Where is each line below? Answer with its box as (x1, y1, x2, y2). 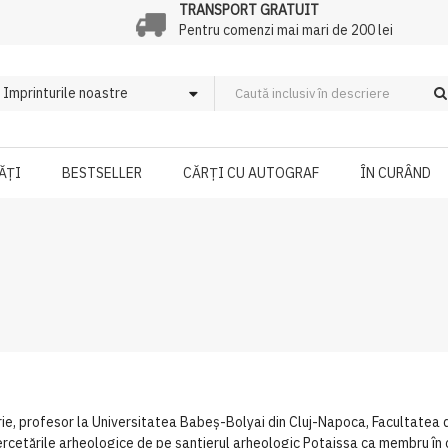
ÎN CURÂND (360, 164, 432, 182)
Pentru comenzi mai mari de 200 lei (178, 21, 393, 39)
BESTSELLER (62, 164, 143, 182)
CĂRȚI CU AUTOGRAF (183, 164, 320, 182)
